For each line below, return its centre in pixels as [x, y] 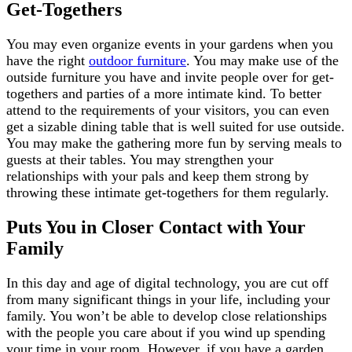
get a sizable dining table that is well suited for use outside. [176, 126]
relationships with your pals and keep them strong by [158, 176]
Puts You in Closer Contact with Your [156, 227]
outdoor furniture [137, 60]
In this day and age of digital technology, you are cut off [167, 282]
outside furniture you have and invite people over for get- [170, 77]
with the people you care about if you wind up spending [166, 332]
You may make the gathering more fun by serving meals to [174, 143]
